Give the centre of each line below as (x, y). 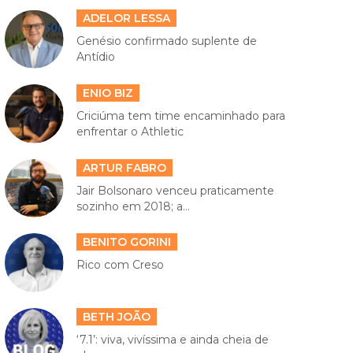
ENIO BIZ (108, 93)
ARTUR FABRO (124, 167)
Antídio (95, 57)
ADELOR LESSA (126, 19)
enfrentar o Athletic (130, 132)
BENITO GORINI (126, 242)
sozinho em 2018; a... (133, 206)
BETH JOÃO (116, 316)
